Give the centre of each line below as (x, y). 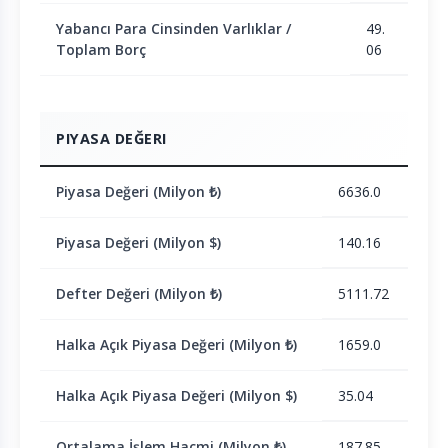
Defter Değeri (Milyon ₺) (139, 293)
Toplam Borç (101, 49)
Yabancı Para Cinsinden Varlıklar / (173, 28)
